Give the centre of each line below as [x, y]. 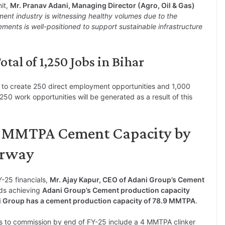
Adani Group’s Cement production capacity [116, 190]
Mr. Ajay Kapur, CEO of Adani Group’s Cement [127, 180]
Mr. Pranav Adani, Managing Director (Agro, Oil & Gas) [102, 6]
